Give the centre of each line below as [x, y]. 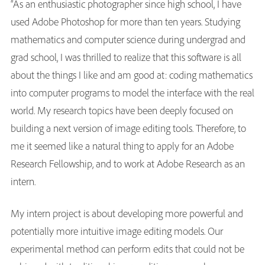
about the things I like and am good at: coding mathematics [132, 75]
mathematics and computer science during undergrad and [128, 39]
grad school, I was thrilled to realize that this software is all [126, 57]
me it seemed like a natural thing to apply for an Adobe [122, 146]
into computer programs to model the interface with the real [132, 92]
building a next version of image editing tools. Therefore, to [128, 128]
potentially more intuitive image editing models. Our [117, 231]
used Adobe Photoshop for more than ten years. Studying [125, 21]
